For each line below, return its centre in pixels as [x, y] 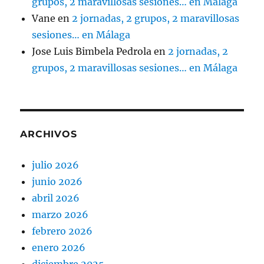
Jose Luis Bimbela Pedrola [92, 51]
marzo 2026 [60, 214]
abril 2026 [56, 198]
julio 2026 [56, 165]
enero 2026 [59, 247]
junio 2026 [57, 181]
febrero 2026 [62, 231]
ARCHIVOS [49, 134]
